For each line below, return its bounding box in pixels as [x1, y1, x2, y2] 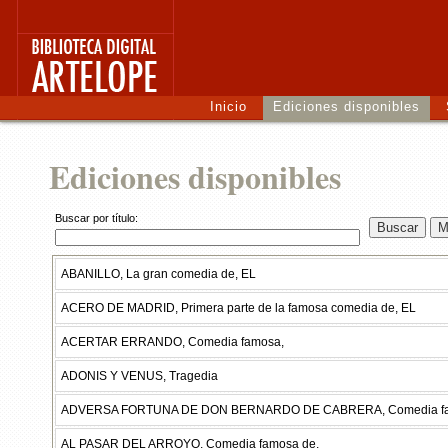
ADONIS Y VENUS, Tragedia [61, 369, 218, 383]
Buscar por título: [55, 212, 138, 224]
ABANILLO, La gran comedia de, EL [61, 267, 256, 281]
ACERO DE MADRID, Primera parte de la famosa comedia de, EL [61, 301, 416, 315]
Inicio [210, 99, 247, 114]
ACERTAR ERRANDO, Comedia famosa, [61, 335, 284, 349]
